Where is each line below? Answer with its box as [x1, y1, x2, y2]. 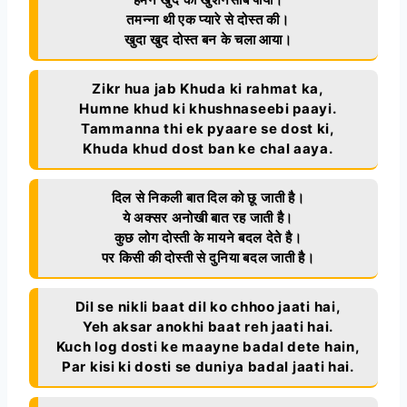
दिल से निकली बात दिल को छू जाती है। [111, 188, 305, 206]
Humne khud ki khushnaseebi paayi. [79, 99, 337, 117]
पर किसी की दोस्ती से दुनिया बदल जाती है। [101, 248, 315, 266]
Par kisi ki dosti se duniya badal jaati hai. [62, 357, 354, 375]
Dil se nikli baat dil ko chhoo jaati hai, [74, 297, 342, 315]
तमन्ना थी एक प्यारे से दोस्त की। [126, 10, 290, 28]
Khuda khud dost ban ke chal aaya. [83, 139, 333, 157]
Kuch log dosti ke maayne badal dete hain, [55, 337, 361, 355]
